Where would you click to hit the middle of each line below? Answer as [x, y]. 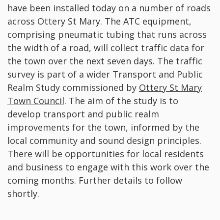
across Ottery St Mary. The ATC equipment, [99, 21]
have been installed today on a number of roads [109, 8]
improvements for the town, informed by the [103, 127]
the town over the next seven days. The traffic [105, 61]
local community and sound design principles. [104, 141]
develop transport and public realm [83, 114]
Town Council [36, 101]
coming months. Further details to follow [95, 180]
